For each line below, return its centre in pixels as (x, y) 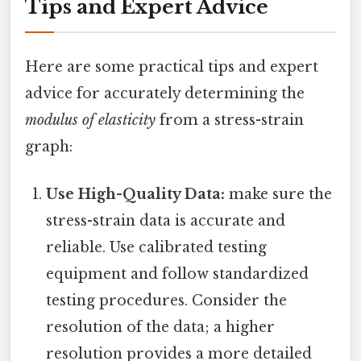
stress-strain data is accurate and (166, 221)
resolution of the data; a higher (161, 328)
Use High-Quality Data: (136, 195)
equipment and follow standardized (178, 274)
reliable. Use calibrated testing (157, 248)
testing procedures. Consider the (167, 301)
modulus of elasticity (90, 120)
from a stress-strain (230, 120)
